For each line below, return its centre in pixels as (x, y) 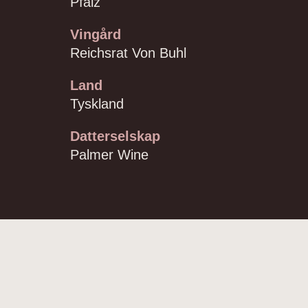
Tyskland (97, 104)
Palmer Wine (109, 155)
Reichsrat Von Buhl (128, 53)
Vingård (96, 34)
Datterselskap (115, 136)
